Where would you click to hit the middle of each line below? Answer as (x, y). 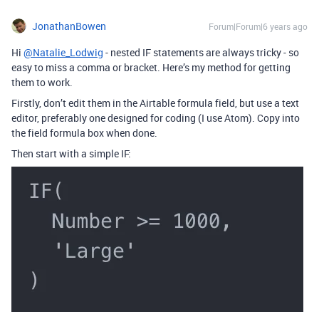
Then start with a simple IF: (71, 153)
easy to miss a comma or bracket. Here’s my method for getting (151, 67)
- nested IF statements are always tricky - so (201, 52)
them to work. (42, 82)
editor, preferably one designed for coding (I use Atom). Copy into (156, 117)
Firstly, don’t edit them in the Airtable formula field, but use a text (155, 103)
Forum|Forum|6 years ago (258, 26)
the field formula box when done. (84, 132)
